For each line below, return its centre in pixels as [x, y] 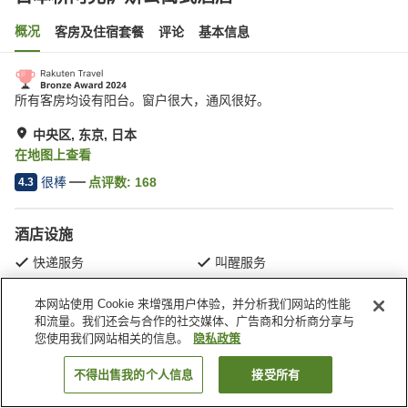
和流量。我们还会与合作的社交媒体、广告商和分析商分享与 [195, 321]
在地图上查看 [53, 155]
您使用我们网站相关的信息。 [112, 338]
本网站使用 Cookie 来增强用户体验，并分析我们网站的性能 [193, 304]
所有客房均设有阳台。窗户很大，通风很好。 [142, 100]
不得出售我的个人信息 [133, 375]
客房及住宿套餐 [99, 32]
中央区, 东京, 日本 [85, 135]
